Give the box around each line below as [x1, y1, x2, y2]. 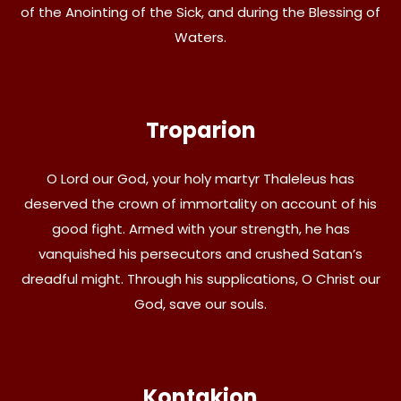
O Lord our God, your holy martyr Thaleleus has [47, 168, 354, 188]
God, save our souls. [134, 294, 267, 313]
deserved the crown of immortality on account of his [24, 193, 377, 213]
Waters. [175, 27, 226, 47]
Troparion [145, 115, 256, 145]
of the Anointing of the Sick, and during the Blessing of [21, 2, 380, 21]
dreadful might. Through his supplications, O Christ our [21, 269, 380, 288]
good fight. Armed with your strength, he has [51, 218, 350, 238]
